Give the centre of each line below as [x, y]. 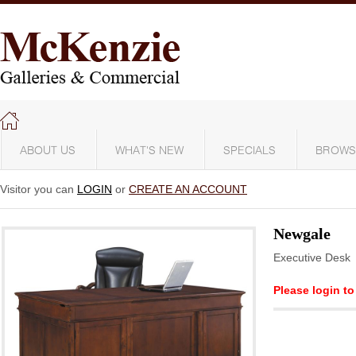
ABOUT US [48, 151]
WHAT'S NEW [149, 151]
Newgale [302, 234]
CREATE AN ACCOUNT [188, 189]
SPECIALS [250, 151]
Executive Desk [312, 257]
